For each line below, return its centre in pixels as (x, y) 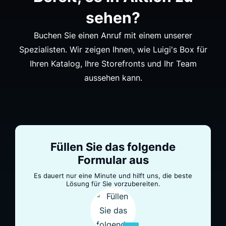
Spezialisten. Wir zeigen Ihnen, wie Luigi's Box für (113, 49)
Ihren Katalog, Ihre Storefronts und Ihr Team (113, 63)
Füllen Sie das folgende (113, 147)
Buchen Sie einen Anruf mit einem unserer (113, 35)
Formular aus (113, 160)
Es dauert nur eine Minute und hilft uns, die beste (113, 175)
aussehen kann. (113, 77)
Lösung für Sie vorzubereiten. (113, 183)
